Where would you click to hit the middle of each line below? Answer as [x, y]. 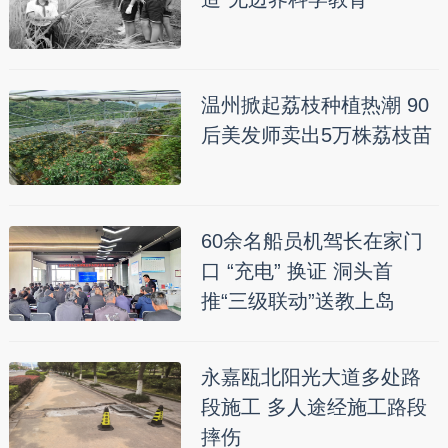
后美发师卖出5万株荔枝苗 [316, 135]
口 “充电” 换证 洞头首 [296, 271]
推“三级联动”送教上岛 [297, 301]
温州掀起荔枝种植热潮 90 [314, 105]
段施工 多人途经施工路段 [313, 407]
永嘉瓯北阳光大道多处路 [310, 377]
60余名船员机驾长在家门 [311, 241]
